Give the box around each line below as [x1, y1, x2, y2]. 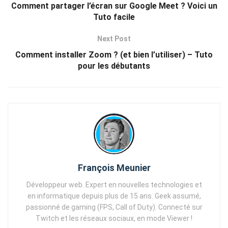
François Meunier [77, 162, 151, 174]
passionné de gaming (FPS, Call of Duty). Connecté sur [25, 203, 203, 212]
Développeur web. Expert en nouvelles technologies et [26, 181, 202, 189]
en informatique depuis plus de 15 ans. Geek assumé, [27, 192, 201, 201]
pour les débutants [78, 61, 150, 71]
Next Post [97, 35, 131, 43]
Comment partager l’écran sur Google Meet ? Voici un [11, 1, 217, 11]
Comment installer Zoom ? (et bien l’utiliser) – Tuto [15, 50, 213, 60]
